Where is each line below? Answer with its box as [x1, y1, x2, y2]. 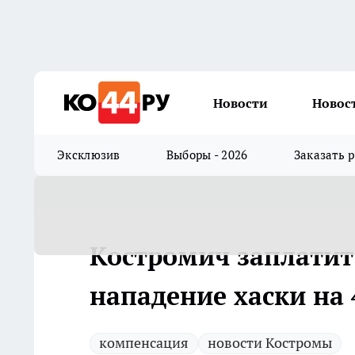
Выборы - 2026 [166, 147, 248, 162]
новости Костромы [208, 334, 332, 352]
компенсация [99, 334, 189, 352]
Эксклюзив [57, 147, 120, 162]
